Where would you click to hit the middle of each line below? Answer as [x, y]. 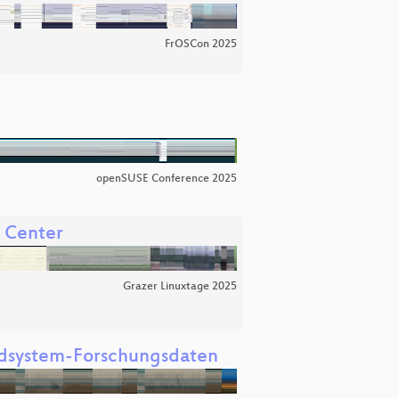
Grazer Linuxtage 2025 [180, 286]
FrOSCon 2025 [201, 44]
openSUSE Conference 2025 [167, 179]
